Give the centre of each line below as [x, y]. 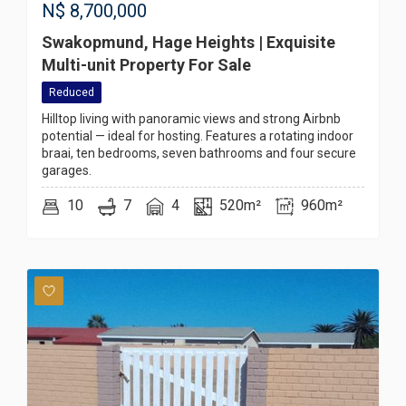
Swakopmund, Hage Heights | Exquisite [188, 43]
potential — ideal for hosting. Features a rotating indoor [198, 136]
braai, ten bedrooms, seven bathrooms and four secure [199, 154]
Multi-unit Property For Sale [146, 65]
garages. [67, 171]
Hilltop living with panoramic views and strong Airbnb [191, 119]
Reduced [72, 93]
